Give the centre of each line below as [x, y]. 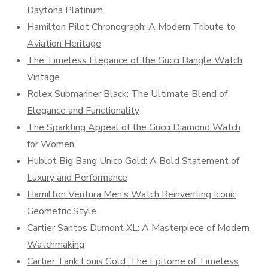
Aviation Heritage [64, 44]
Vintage [43, 77]
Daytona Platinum [65, 10]
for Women [51, 144]
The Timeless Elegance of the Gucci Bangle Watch [135, 60]
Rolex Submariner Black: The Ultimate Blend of [127, 94]
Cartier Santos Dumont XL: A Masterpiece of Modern [138, 228]
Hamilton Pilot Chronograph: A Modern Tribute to [131, 27]
